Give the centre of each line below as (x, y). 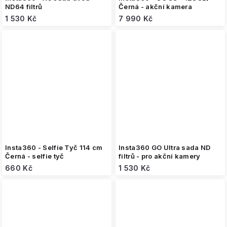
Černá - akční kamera (155, 7)
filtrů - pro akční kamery (160, 156)
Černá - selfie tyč (35, 156)
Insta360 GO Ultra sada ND (165, 147)
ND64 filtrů (24, 7)
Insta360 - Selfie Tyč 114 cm (54, 147)
